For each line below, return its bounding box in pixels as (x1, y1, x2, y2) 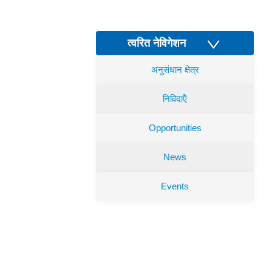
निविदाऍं (163, 93, 187, 104)
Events (161, 181, 189, 192)
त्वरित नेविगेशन (127, 37, 204, 50)
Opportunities (148, 123, 202, 134)
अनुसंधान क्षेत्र (151, 64, 199, 75)
